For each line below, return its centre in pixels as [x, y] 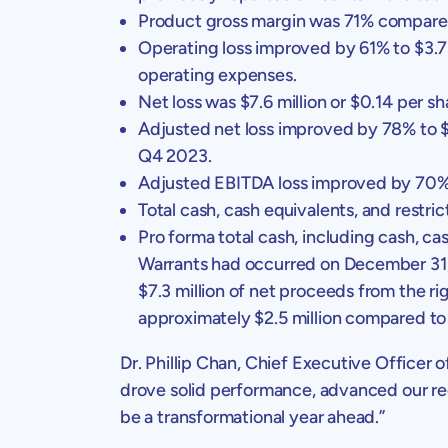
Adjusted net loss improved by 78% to [289, 128]
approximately [196, 317]
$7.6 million [283, 101]
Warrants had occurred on [241, 263]
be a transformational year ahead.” [252, 416]
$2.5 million [298, 317]
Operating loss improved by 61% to [276, 47]
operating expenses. [217, 74]
